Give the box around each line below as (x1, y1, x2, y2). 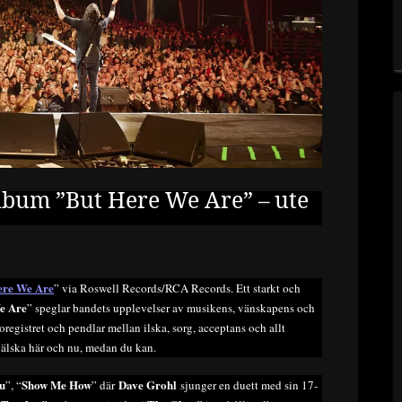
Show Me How (22, 375, 92, 393)
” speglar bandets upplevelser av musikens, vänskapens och (27, 300, 315, 317)
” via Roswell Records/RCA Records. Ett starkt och (54, 280, 301, 297)
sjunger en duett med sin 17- (177, 376, 318, 393)
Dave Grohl (118, 375, 177, 393)
